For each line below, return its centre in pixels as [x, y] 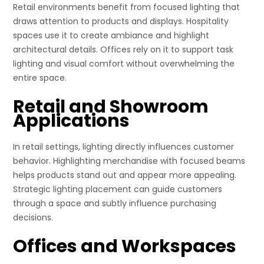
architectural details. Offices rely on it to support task [123, 50]
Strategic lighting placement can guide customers [118, 189]
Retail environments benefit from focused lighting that [127, 7]
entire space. [40, 78]
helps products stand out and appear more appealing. [125, 175]
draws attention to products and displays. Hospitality [121, 22]
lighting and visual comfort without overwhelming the [124, 64]
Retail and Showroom [111, 107]
